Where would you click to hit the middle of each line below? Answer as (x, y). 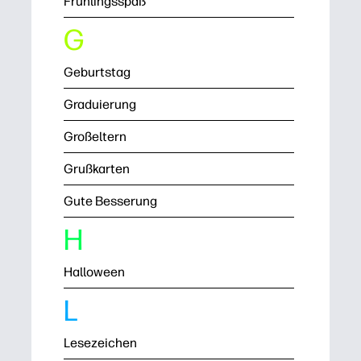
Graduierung (100, 104)
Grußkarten (97, 169)
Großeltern (95, 137)
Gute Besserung (110, 201)
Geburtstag (97, 72)
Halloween (94, 272)
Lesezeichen (100, 343)
